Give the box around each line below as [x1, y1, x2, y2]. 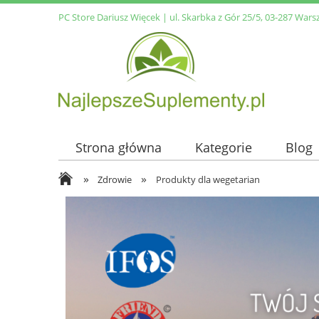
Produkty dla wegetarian [155, 173, 260, 186]
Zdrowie [98, 173, 132, 186]
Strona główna [75, 139, 162, 157]
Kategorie [194, 139, 252, 157]
